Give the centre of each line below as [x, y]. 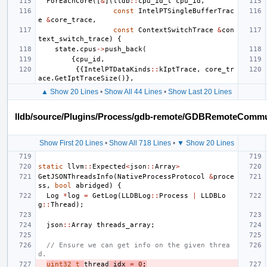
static [51, 166]
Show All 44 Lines [133, 91]
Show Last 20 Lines [200, 91]
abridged [92, 185]
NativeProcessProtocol [161, 176]
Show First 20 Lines [71, 143]
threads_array [124, 225]
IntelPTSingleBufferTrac [186, 11]
